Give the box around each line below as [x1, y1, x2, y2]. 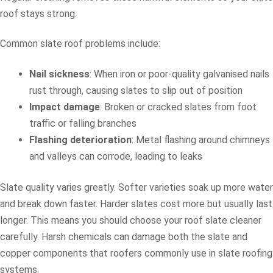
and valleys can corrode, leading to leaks [29, 150, 202, 162]
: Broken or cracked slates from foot [100, 101, 257, 113]
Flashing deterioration [29, 133, 132, 146]
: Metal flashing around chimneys [132, 133, 270, 146]
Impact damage [29, 101, 100, 113]
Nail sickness [29, 68, 90, 80]
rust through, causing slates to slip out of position [29, 84, 243, 96]
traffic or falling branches [29, 117, 136, 129]
